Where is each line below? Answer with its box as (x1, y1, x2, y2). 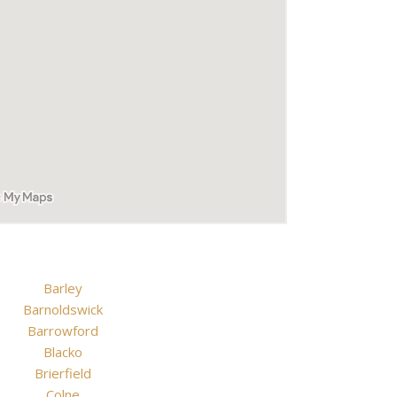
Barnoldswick (22, 300, 103, 318)
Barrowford (27, 322, 98, 339)
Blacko (43, 343, 82, 361)
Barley (43, 279, 82, 297)
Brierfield (34, 364, 91, 382)
